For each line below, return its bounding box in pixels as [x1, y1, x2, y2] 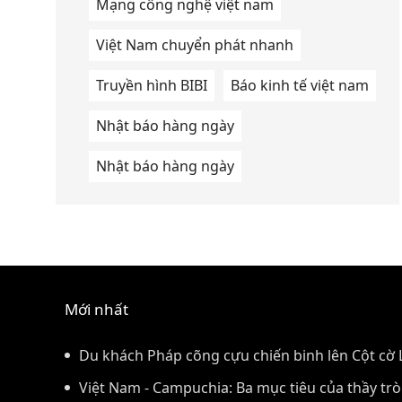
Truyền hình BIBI [96, 75, 207, 96]
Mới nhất [65, 299, 128, 320]
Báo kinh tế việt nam [231, 75, 369, 96]
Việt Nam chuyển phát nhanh [96, 35, 293, 56]
